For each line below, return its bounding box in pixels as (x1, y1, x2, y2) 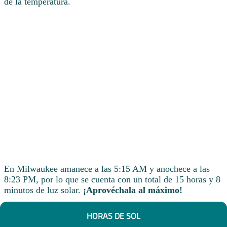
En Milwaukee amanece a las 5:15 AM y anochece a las (4, 163, 210, 174)
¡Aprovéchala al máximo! (83, 184, 182, 195)
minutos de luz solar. (4, 184, 83, 195)
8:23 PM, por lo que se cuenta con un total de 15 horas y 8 (4, 174, 220, 184)
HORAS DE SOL (87, 210, 140, 222)
